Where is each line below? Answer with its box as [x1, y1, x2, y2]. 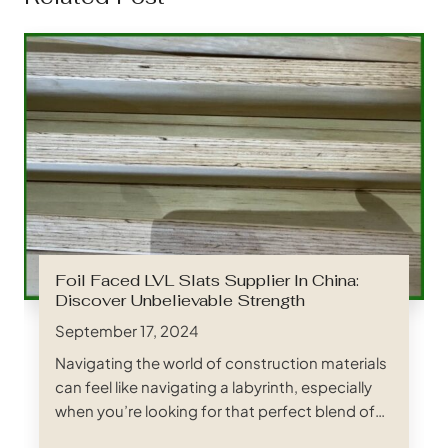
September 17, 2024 [55, 320, 198, 340]
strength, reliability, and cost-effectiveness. [55, 424, 366, 444]
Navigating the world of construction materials [55, 352, 387, 372]
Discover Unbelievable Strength [55, 289, 305, 311]
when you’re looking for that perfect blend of [55, 400, 375, 420]
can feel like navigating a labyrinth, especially [55, 376, 372, 396]
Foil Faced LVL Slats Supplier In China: [55, 269, 359, 291]
